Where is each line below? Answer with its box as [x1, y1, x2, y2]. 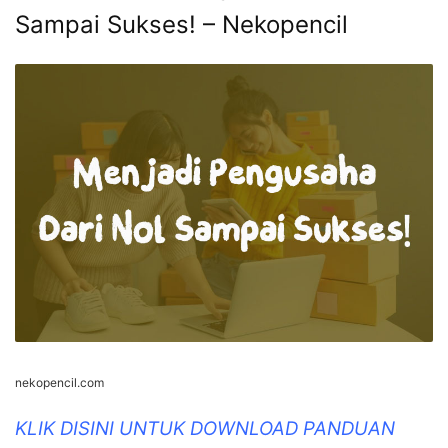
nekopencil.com [15, 375, 104, 391]
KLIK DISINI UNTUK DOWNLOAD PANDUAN [15, 417, 395, 441]
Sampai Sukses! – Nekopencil [15, 9, 348, 39]
